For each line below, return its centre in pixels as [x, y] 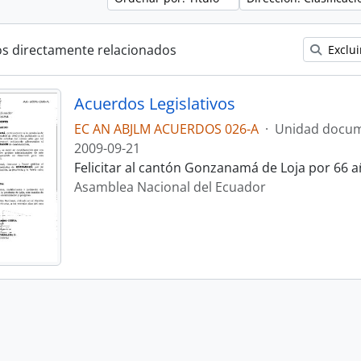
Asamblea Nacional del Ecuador [170, 187]
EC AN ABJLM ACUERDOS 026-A [166, 129]
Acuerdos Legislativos [154, 104]
